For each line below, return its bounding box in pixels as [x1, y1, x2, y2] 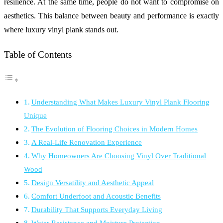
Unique [24, 111, 47, 120]
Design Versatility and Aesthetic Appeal [31, 178, 154, 187]
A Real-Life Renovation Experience [31, 138, 142, 147]
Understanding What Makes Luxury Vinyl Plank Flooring [31, 98, 210, 107]
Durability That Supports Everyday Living [31, 205, 163, 214]
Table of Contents [4, 49, 72, 60]
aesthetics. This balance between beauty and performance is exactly [4, 11, 219, 20]
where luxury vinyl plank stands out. [4, 25, 118, 34]
